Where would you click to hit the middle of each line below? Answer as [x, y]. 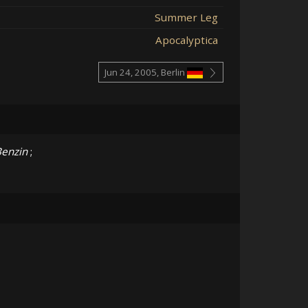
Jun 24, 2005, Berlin [144, 73]
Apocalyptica [187, 40]
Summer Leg [186, 17]
